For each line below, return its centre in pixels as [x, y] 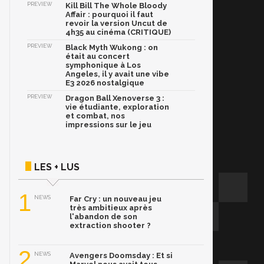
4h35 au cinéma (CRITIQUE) [118, 32]
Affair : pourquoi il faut [109, 15]
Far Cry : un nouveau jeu [115, 199]
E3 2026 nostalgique [105, 83]
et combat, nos [95, 116]
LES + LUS [57, 167]
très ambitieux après [111, 208]
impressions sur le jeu [108, 125]
